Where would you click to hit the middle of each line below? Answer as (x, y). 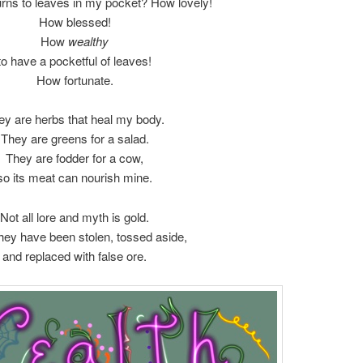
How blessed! (75, 21)
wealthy (88, 41)
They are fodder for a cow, (75, 158)
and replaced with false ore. (75, 255)
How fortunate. (75, 79)
